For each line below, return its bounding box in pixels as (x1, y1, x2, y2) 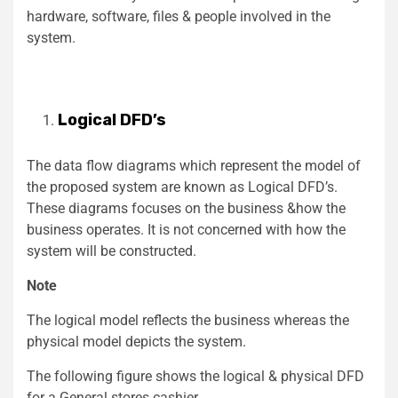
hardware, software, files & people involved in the (27, 8, 330, 26)
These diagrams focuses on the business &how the (27, 200, 346, 218)
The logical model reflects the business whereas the (27, 312, 349, 330)
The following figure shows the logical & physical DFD (27, 368, 364, 386)
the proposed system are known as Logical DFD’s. (27, 179, 338, 196)
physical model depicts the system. (27, 333, 246, 351)
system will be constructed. (27, 243, 196, 260)
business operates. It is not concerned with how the (27, 221, 346, 239)
